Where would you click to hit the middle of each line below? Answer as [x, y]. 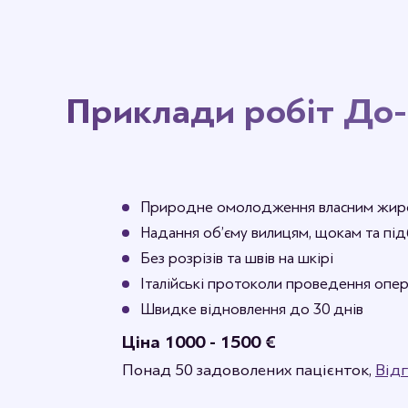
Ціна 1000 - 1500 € [199, 342]
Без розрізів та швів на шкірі [237, 258]
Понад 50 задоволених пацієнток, [249, 370]
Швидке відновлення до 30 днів [252, 309]
